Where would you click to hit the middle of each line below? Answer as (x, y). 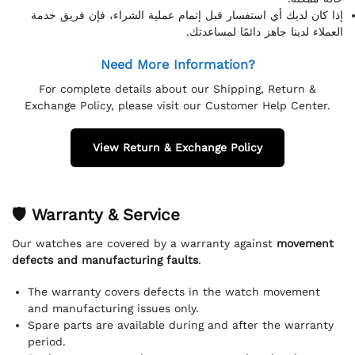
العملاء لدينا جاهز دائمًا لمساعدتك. (265, 31)
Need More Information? (177, 65)
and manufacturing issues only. (113, 308)
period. (47, 341)
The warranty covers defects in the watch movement (174, 291)
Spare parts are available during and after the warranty (181, 324)
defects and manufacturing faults (105, 260)
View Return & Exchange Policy (177, 148)
